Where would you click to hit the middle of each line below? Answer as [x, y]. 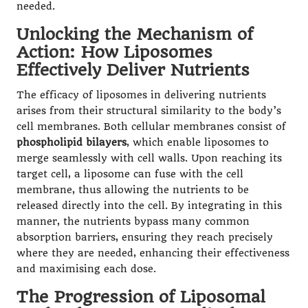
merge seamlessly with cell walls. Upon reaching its [149, 159]
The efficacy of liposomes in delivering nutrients [141, 96]
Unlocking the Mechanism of [135, 35]
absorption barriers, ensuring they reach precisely [145, 238]
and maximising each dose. [86, 269]
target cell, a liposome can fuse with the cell [130, 175]
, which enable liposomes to [198, 143]
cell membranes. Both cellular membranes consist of [151, 127]
